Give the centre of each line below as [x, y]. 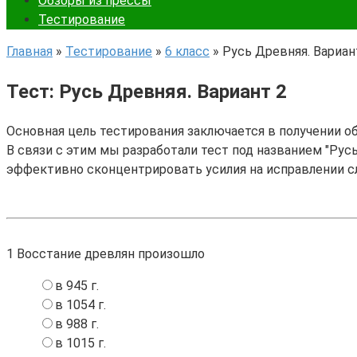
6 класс [187, 51]
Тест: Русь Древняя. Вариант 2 [147, 91]
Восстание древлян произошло [109, 253]
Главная [29, 51]
